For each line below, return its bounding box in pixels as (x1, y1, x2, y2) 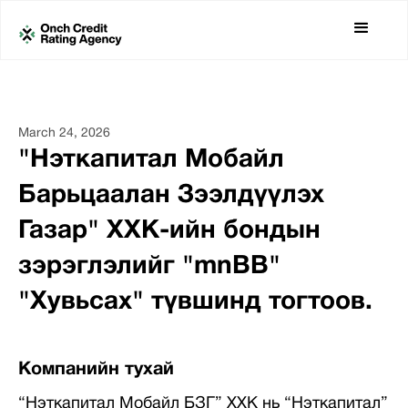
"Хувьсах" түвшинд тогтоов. (18, 291, 372, 314)
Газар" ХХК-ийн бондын (18, 219, 321, 243)
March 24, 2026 (18, 127, 110, 139)
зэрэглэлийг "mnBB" (18, 255, 280, 279)
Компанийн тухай (18, 362, 174, 378)
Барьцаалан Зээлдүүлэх (18, 184, 324, 208)
